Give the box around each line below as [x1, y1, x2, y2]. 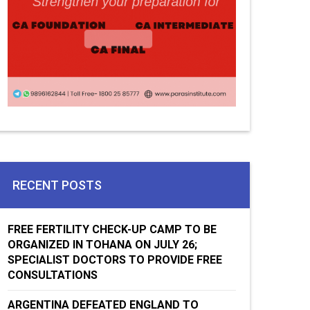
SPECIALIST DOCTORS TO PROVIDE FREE [8, 253, 222, 266]
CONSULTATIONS [8, 268, 98, 282]
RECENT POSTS [12, 178, 102, 192]
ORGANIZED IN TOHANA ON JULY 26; [8, 238, 197, 251]
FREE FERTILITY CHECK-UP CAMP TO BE [8, 223, 217, 236]
